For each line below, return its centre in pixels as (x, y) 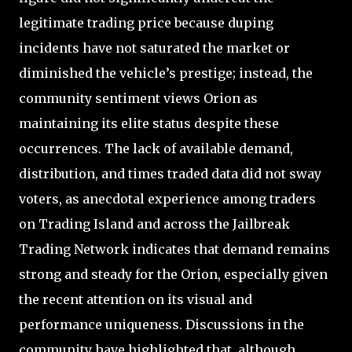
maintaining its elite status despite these (149, 123)
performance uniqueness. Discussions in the (161, 324)
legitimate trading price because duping (146, 22)
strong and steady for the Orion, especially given (173, 274)
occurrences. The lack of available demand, (156, 148)
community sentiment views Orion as (138, 98)
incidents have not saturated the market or (154, 48)
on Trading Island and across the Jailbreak (154, 224)
